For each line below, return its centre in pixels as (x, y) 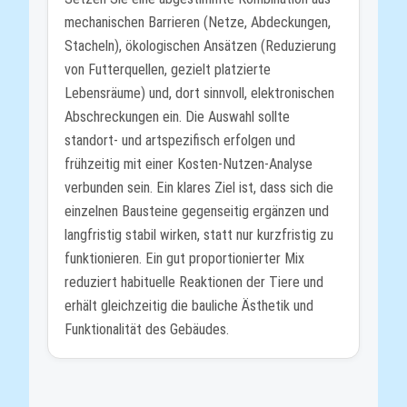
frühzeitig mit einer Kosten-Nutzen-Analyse (189, 164)
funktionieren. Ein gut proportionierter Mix (184, 259)
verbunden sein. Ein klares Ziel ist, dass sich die (199, 188)
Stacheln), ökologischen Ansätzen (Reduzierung (200, 46)
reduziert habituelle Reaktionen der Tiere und (194, 283)
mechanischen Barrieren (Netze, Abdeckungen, (198, 23)
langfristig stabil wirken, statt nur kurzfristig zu (199, 235)
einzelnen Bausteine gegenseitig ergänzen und (197, 212)
